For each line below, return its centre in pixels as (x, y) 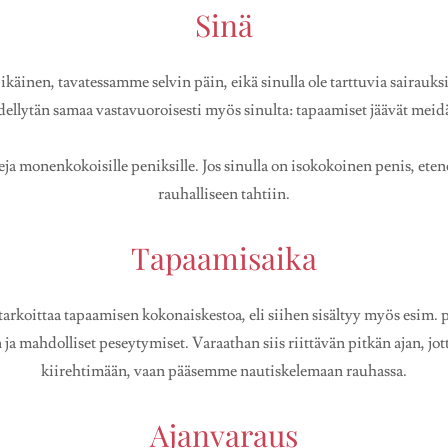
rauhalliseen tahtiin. (223, 194)
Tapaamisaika (223, 258)
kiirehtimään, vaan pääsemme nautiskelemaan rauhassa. (223, 371)
